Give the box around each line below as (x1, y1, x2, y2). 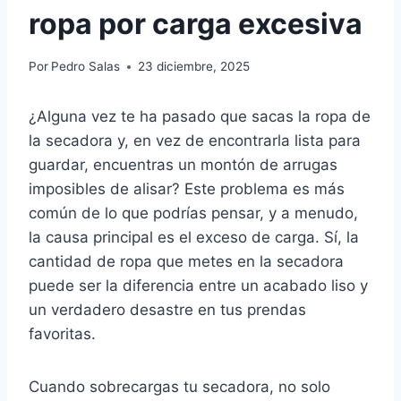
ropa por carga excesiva (29, 5, 363, 41)
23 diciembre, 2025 (138, 59, 251, 74)
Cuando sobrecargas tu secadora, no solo (29, 378, 330, 397)
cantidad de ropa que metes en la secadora (29, 252, 344, 271)
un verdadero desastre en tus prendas (29, 301, 306, 320)
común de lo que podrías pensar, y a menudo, (29, 204, 358, 223)
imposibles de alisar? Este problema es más (29, 180, 345, 199)
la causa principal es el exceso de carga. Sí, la (29, 228, 359, 247)
